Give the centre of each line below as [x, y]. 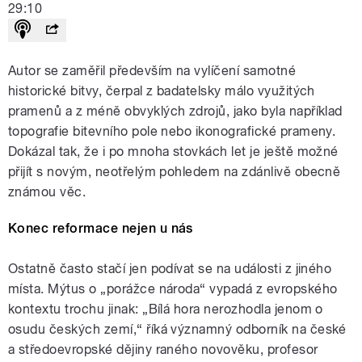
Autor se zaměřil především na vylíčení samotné [152, 71]
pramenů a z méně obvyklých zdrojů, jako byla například [175, 112]
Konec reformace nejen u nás [101, 229]
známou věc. [47, 192]
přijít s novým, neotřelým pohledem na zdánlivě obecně [175, 172]
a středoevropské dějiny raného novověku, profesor [163, 350]
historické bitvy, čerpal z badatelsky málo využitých [162, 91]
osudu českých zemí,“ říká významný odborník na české [177, 330]
